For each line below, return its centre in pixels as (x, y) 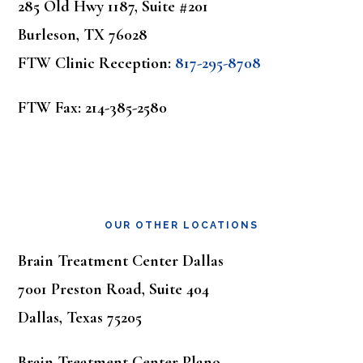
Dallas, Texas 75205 (80, 318)
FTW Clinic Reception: (97, 63)
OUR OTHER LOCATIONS (181, 225)
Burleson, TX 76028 (83, 35)
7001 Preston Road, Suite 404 (114, 289)
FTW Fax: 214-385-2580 (93, 108)
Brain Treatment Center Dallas (121, 261)
